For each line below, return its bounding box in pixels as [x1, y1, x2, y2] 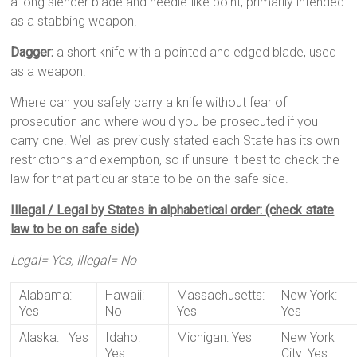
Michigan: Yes [177, 329, 253, 345]
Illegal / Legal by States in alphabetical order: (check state [10, 202, 335, 218]
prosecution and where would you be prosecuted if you [10, 113, 319, 129]
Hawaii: [105, 287, 145, 303]
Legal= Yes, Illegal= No [10, 252, 137, 268]
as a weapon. [10, 63, 87, 79]
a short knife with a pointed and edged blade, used [53, 44, 337, 60]
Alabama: [19, 287, 73, 303]
